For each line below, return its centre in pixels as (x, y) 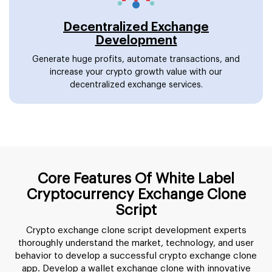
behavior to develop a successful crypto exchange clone (136, 256)
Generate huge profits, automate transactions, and (136, 59)
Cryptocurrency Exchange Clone (136, 194)
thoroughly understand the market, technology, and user (136, 243)
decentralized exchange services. (136, 85)
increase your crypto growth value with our (136, 72)
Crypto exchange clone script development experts (136, 230)
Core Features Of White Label (136, 178)
